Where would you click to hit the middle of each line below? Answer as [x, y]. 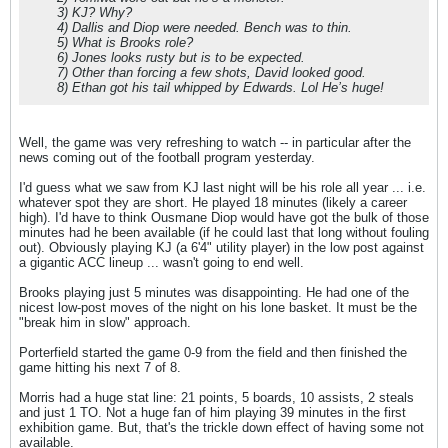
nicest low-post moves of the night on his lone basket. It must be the [218, 307]
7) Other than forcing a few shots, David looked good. [211, 72]
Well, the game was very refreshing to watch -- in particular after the [215, 142]
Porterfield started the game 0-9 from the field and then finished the [213, 352]
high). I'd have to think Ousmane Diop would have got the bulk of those [224, 217]
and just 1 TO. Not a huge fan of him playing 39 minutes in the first [212, 412]
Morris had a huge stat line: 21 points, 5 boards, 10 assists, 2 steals [216, 397]
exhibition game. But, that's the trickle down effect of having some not [221, 427]
